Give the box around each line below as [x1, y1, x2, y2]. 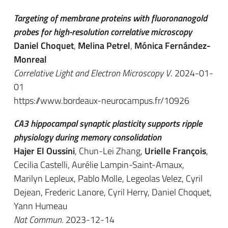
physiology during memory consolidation [14, 130, 161, 144]
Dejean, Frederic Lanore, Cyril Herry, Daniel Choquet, [14, 185, 212, 199]
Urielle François [145, 144, 206, 158]
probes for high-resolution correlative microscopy [14, 25, 192, 39]
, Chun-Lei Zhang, [75, 144, 145, 158]
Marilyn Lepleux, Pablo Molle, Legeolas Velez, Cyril [14, 172, 203, 185]
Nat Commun [14, 213, 62, 226]
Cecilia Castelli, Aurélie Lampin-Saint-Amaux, [14, 158, 184, 172]
